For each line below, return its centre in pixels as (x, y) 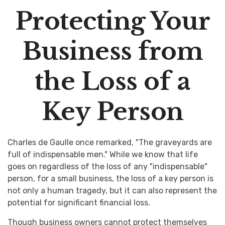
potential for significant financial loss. (79, 203)
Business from (113, 51)
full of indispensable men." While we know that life (103, 154)
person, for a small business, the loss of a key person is (110, 179)
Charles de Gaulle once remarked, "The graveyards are (110, 142)
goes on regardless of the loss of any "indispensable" (107, 166)
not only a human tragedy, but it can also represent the (112, 191)
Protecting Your (113, 21)
